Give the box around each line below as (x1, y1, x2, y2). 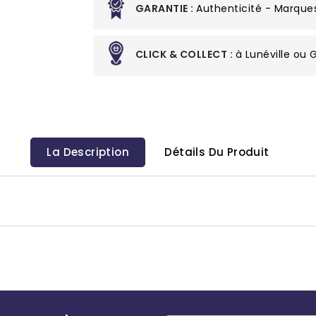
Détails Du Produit (164, 145, 269, 159)
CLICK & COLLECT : (135, 47, 236, 61)
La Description (47, 145, 129, 159)
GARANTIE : (135, 1, 196, 16)
